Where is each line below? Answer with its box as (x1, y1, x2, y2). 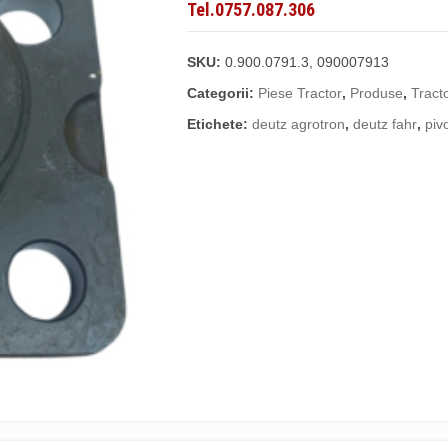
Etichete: (187, 115, 253, 132)
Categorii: (187, 84, 259, 101)
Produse (350, 84, 404, 101)
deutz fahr (353, 115, 418, 132)
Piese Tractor (258, 84, 343, 101)
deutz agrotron (252, 115, 346, 132)
